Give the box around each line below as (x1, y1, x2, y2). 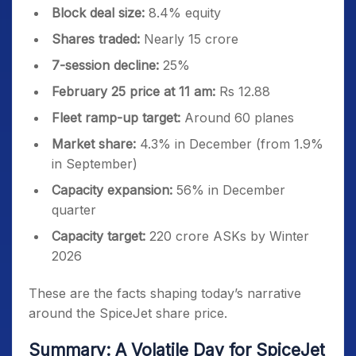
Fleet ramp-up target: (52, 110, 180, 126)
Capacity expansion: (52, 182, 172, 199)
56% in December (172, 182, 285, 199)
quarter (52, 202, 96, 219)
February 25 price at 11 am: (52, 83, 219, 100)
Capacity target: (52, 228, 145, 245)
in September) (52, 156, 137, 172)
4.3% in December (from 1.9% (140, 136, 323, 153)
